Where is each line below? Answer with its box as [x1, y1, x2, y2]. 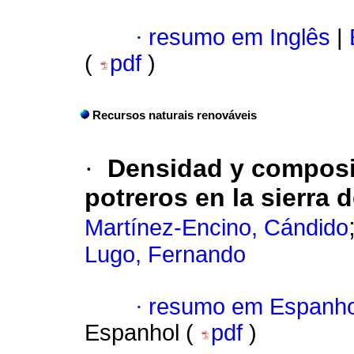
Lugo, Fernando [85, 242, 246, 268]
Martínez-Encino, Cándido [85, 215, 348, 241]
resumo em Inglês [149, 24, 330, 51]
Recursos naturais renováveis [92, 109, 257, 122]
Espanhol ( [85, 320, 200, 346]
